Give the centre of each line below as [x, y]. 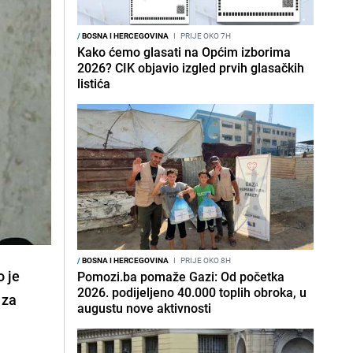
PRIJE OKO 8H [205, 260]
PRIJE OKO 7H [205, 35]
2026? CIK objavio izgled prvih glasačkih [191, 68]
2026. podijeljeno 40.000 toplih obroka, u [192, 292]
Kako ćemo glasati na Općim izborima [184, 52]
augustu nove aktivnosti [144, 308]
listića [94, 84]
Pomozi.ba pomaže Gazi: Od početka [181, 277]
